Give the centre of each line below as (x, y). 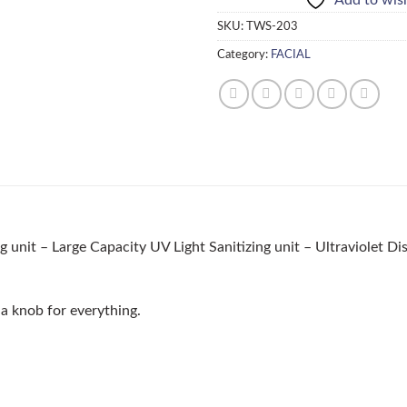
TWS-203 (272, 26)
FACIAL (291, 54)
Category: (244, 54)
